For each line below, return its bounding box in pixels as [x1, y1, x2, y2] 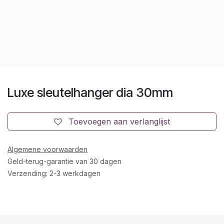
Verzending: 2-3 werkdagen [7, 168, 100, 177]
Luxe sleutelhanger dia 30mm [7, 84, 173, 100]
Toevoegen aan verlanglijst [68, 116, 170, 126]
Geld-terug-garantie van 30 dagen [7, 156, 121, 165]
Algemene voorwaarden [7, 144, 87, 153]
